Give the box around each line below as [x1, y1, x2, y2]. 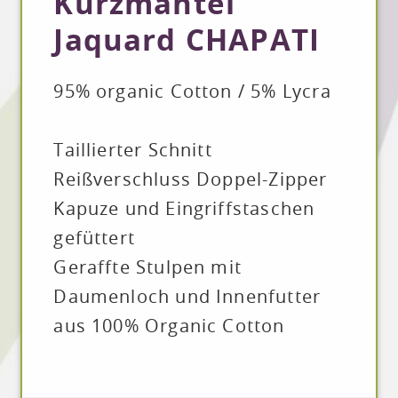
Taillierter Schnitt [53, 138, 212, 163]
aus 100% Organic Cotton [53, 314, 285, 338]
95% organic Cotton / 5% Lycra [53, 79, 331, 104]
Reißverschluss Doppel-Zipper [53, 167, 328, 192]
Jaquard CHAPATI [53, 20, 321, 60]
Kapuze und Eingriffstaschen [53, 196, 315, 221]
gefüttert [53, 226, 136, 251]
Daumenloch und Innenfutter [53, 284, 322, 309]
